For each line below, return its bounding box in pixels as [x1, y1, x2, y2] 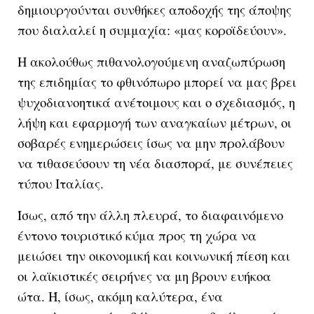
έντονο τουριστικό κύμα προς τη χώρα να [18, 226, 257, 244]
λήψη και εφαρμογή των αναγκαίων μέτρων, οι [18, 113, 292, 131]
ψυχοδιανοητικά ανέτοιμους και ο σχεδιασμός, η [18, 93, 295, 111]
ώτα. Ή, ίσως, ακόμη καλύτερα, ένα [18, 287, 223, 305]
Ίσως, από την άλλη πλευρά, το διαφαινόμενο [18, 205, 283, 224]
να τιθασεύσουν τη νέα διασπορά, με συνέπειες [18, 153, 293, 172]
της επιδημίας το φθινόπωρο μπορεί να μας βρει [18, 72, 296, 90]
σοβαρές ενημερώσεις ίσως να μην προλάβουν [18, 133, 285, 151]
